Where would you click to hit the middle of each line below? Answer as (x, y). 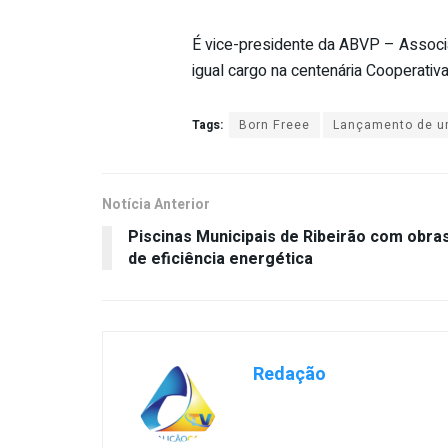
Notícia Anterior (156, 204)
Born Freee (274, 124)
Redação (289, 374)
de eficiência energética (220, 258)
